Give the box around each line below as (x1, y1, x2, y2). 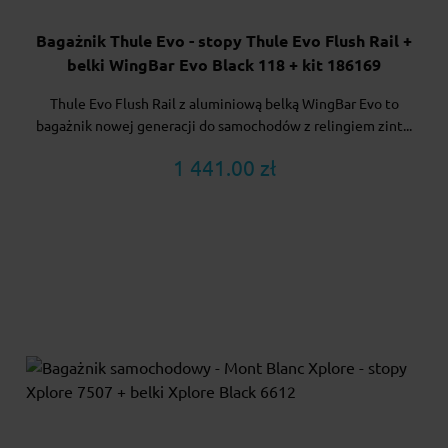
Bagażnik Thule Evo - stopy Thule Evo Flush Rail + (36, 31, 412, 50)
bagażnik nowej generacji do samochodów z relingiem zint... (36, 117, 412, 134)
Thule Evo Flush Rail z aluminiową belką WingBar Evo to (49, 95, 399, 112)
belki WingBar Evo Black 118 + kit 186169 (67, 55, 381, 74)
